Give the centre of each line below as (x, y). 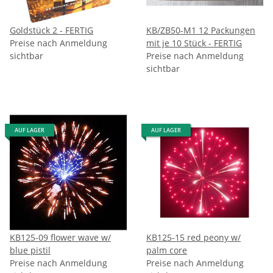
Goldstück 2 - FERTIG (51, 30)
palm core (167, 250)
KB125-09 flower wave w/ (60, 237)
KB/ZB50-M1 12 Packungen (201, 30)
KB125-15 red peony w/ (193, 237)
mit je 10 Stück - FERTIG (194, 43)
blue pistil (30, 250)
